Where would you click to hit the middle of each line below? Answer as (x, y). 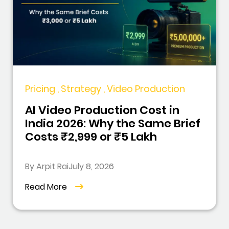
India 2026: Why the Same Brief (113, 124)
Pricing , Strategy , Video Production (105, 89)
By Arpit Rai (47, 167)
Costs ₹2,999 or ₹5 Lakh (91, 137)
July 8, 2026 (91, 167)
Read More (46, 187)
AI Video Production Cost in (102, 110)
